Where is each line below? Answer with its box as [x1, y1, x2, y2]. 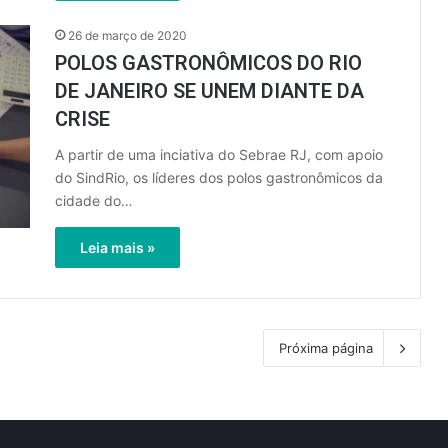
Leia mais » [80, 239, 155, 256]
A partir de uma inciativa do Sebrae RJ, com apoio [55, 146, 383, 163]
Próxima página [279, 340, 373, 356]
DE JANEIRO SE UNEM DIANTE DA [55, 79, 364, 103]
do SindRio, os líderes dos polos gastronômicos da [55, 169, 383, 186]
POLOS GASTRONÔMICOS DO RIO [55, 51, 362, 75]
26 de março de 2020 [68, 28, 187, 43]
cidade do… [55, 192, 133, 209]
